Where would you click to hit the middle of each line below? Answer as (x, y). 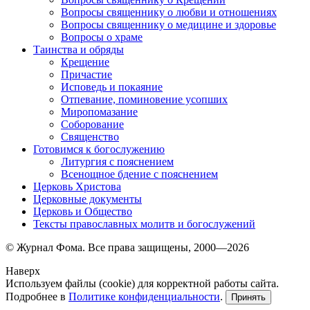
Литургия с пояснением (117, 162)
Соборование (92, 125)
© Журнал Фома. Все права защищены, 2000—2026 (127, 248)
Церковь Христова (77, 187)
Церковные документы (88, 199)
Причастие (86, 75)
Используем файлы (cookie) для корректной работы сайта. (142, 284)
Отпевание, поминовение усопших (144, 100)
